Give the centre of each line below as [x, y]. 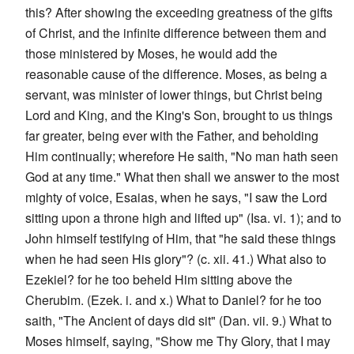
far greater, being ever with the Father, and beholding [172, 135]
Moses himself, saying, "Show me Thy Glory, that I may [178, 341]
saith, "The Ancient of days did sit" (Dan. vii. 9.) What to [179, 320]
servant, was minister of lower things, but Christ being [174, 94]
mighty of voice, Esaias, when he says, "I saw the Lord [176, 197]
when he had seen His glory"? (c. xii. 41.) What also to [176, 258]
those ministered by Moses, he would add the [151, 53]
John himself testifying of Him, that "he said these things [181, 238]
